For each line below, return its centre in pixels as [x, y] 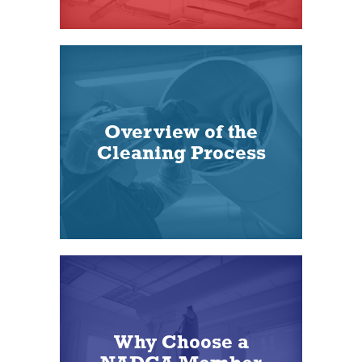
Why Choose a [181, 341]
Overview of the [181, 131]
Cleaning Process [181, 152]
